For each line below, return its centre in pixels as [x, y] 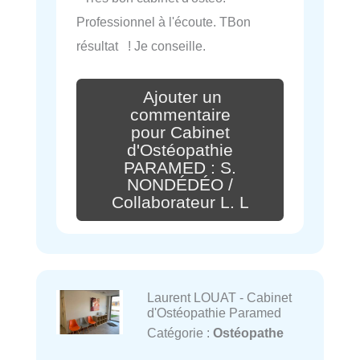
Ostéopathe [248, 333]
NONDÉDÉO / [180, 185]
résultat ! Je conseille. [141, 46]
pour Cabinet [180, 132]
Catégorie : [180, 333]
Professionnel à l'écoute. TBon [164, 22]
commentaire [180, 115]
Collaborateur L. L [180, 203]
